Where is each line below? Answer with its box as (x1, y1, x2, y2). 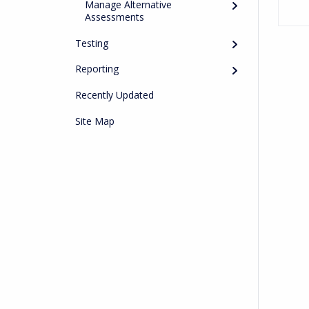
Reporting (75, 62, 119, 76)
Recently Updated (75, 88, 154, 101)
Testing (75, 36, 109, 50)
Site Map (75, 114, 115, 128)
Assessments (85, 10, 145, 24)
